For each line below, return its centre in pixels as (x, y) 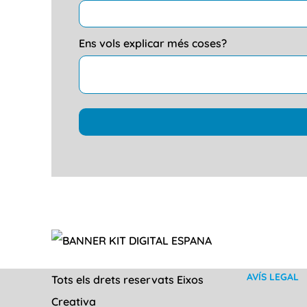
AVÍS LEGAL (272, 277)
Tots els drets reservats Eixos (127, 280)
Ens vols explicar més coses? (153, 44)
